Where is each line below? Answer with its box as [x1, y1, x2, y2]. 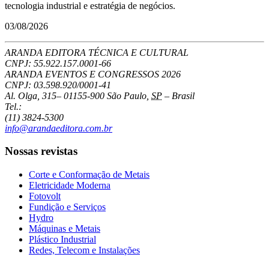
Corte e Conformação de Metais [29, 169, 150, 180]
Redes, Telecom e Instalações [29, 245, 140, 256]
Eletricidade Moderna [29, 180, 110, 191]
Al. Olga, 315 [5, 90, 56, 101]
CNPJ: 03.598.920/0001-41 [5, 79, 111, 90]
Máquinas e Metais [29, 223, 100, 234]
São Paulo [107, 90, 147, 101]
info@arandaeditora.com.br [5, 122, 112, 133]
